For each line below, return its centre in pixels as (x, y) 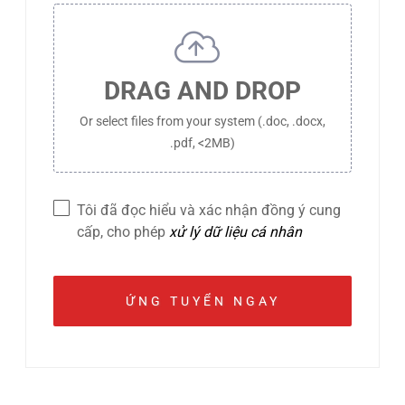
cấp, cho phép (123, 232)
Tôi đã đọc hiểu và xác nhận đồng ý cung (209, 211)
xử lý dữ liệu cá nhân (236, 232)
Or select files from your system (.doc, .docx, (202, 122)
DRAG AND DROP (202, 91)
